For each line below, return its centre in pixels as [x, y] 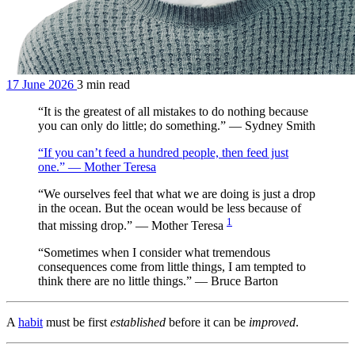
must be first [76, 323]
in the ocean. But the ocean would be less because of [170, 208]
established [138, 323]
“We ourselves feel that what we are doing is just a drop [177, 194]
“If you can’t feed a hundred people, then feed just [163, 153]
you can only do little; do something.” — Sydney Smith [177, 126]
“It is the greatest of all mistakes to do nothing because [173, 111]
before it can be [207, 323]
